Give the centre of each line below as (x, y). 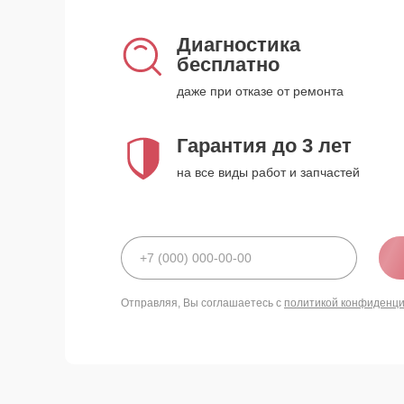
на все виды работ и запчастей (268, 172)
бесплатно (228, 64)
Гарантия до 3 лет (264, 146)
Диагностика (239, 45)
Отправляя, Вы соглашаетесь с (202, 303)
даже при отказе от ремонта (260, 91)
